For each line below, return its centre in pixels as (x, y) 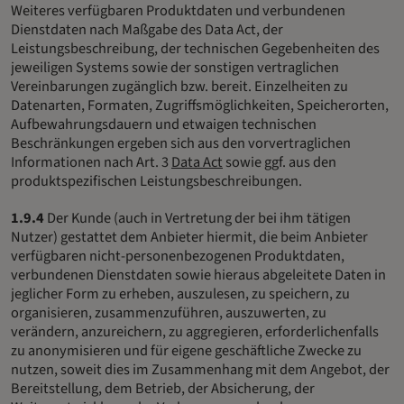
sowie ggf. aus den (280, 163)
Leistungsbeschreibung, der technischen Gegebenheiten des (195, 49)
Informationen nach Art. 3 (91, 163)
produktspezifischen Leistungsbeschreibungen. (156, 182)
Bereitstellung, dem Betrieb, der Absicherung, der (163, 389)
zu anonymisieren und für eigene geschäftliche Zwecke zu (186, 351)
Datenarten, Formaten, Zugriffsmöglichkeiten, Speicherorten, (200, 106)
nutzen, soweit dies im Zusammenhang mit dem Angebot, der (200, 370)
